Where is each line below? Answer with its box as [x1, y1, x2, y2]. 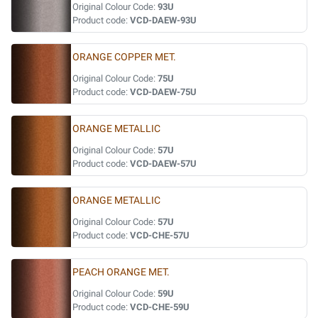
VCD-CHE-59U [130, 302, 190, 312]
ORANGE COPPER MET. [72, 51, 176, 63]
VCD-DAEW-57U [130, 158, 197, 169]
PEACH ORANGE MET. [72, 266, 170, 278]
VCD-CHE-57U [130, 230, 190, 241]
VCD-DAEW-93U [130, 15, 197, 26]
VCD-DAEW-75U [130, 87, 197, 97]
